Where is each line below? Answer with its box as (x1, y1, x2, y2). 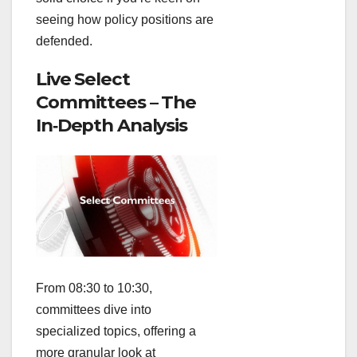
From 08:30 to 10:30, (36, 281, 152, 296)
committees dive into (36, 303, 151, 317)
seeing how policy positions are (36, 13, 214, 27)
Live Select (36, 68, 130, 91)
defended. (36, 34, 92, 49)
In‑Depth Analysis (36, 114, 187, 137)
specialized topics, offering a (36, 324, 196, 339)
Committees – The (36, 91, 197, 114)
